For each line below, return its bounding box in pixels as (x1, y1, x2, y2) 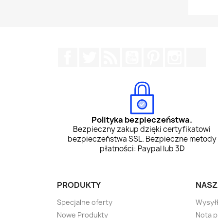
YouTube (142, 47, 174, 58)
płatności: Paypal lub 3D (99, 144, 184, 154)
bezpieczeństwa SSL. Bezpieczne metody (67, 134, 217, 145)
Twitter (99, 47, 126, 58)
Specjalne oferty (57, 198, 112, 207)
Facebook (77, 47, 113, 58)
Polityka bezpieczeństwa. (91, 114, 193, 126)
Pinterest (163, 47, 199, 58)
